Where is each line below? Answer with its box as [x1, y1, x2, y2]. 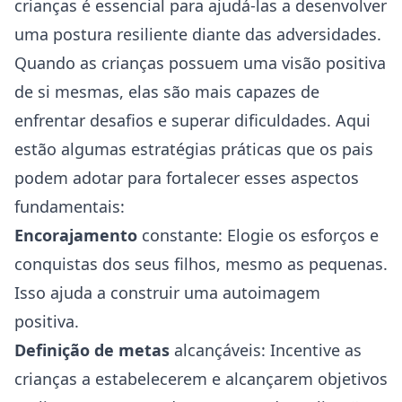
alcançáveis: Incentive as [170, 339, 362, 361]
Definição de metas [14, 339, 170, 361]
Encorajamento [14, 224, 137, 246]
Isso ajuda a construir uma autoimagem [14, 282, 320, 303]
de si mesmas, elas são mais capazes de [14, 81, 319, 102]
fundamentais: [14, 196, 125, 217]
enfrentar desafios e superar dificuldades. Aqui [14, 109, 371, 131]
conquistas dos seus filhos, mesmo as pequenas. [14, 253, 388, 275]
